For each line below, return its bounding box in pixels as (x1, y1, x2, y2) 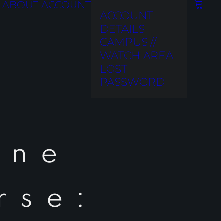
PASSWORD (100, 75, 165, 89)
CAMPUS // (100, 36, 157, 49)
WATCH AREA (100, 49, 173, 62)
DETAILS (100, 22, 145, 36)
